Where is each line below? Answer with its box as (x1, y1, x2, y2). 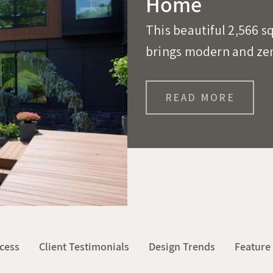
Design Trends (149, 239, 215, 253)
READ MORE (165, 90, 235, 104)
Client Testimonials (39, 239, 129, 253)
